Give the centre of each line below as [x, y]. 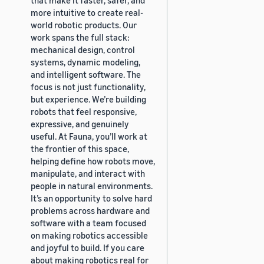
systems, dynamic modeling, [85, 62]
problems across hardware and [90, 210]
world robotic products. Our [84, 24]
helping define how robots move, [93, 161]
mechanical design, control [83, 49]
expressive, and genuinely [80, 123]
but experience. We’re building [88, 99]
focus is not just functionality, [88, 86]
